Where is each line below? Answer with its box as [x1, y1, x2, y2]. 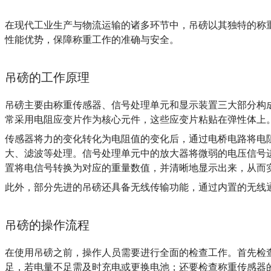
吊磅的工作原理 [5, 70, 90, 85]
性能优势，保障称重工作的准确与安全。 [5, 33, 179, 45]
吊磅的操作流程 [5, 217, 90, 232]
